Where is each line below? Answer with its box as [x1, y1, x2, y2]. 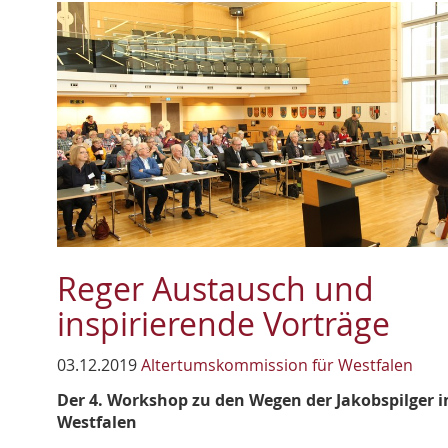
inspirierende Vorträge [57, 302, 390, 346]
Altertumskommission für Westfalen [141, 354, 413, 377]
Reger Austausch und [57, 267, 374, 311]
